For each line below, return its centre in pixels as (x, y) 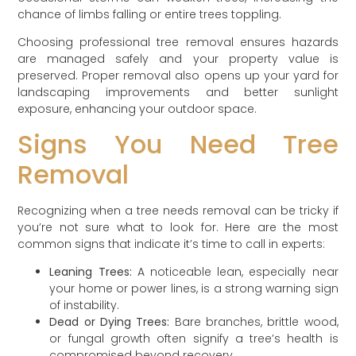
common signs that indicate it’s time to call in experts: (172, 244)
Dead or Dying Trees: (110, 321)
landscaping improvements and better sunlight (178, 93)
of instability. (85, 305)
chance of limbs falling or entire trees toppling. (150, 14)
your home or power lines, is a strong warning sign (194, 288)
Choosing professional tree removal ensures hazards (178, 43)
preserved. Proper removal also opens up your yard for (178, 76)
